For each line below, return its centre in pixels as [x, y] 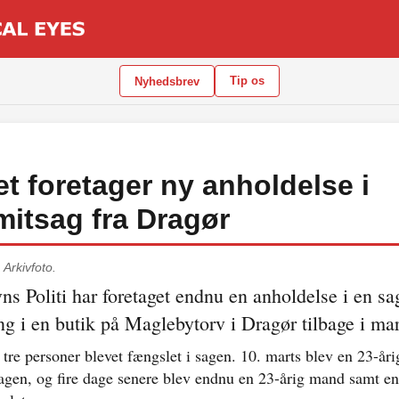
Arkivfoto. [30, 267]
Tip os [247, 81]
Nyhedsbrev [167, 81]
